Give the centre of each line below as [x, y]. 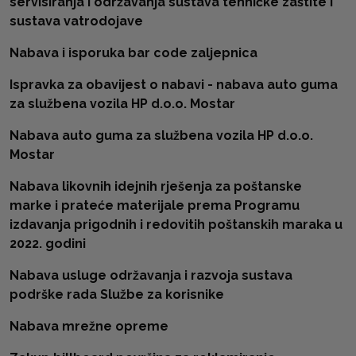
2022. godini [48, 244]
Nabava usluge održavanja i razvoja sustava [151, 275]
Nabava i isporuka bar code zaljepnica [133, 53]
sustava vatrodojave [76, 21]
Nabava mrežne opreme [89, 326]
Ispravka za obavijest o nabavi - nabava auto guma [174, 85]
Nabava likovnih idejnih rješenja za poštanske [156, 186]
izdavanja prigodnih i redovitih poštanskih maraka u [176, 224]
